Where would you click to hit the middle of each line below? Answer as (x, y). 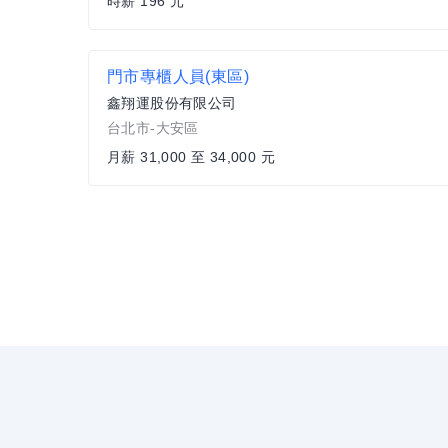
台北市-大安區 (153, 128)
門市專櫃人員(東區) (178, 77)
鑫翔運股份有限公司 (172, 103)
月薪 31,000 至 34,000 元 (191, 157)
